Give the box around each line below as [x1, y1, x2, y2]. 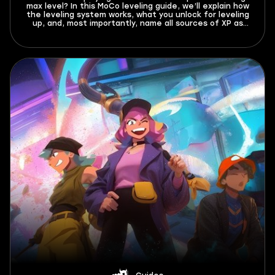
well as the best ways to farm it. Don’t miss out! [41, 28, 234, 36]
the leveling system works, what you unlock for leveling [26, 10, 249, 19]
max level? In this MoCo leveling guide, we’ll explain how [26, 2, 249, 10]
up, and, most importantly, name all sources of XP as [32, 19, 243, 28]
